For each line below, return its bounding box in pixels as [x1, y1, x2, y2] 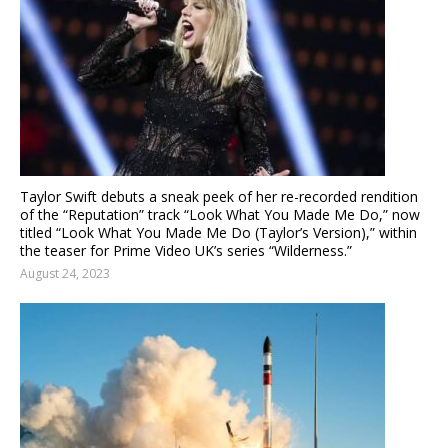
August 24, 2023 [20, 264, 110, 282]
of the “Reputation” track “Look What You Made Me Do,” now [20, 204, 420, 224]
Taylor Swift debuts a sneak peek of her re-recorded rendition [20, 186, 418, 206]
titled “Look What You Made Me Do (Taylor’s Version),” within [20, 222, 417, 242]
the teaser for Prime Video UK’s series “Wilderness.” [20, 240, 352, 260]
